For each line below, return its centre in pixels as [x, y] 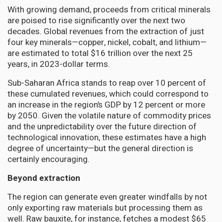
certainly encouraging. [49, 159]
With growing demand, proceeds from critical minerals [109, 9]
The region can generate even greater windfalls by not [107, 197]
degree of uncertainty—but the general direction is [100, 148]
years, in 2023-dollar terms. [59, 64]
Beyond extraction [44, 178]
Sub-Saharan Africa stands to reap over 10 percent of [107, 83]
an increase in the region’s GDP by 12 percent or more [106, 105]
